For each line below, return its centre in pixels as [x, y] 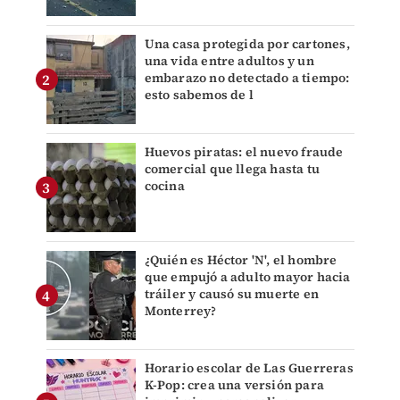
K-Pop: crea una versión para [234, 384]
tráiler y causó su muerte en [232, 293]
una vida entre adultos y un [229, 60]
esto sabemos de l [199, 94]
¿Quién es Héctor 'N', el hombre [241, 259]
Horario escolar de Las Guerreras [249, 367]
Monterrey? [180, 310]
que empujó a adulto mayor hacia [247, 276]
